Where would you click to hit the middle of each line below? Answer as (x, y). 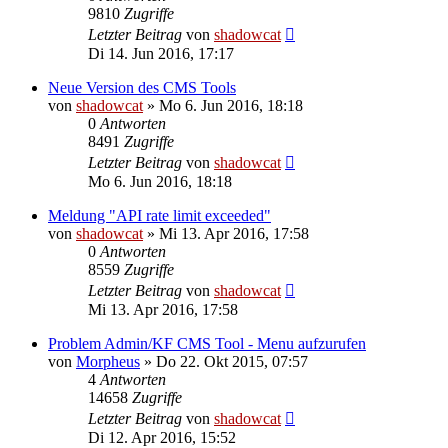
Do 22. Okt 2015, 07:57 (232, 361)
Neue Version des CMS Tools (142, 87)
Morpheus (108, 361)
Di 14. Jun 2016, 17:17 (161, 53)
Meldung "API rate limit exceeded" (159, 215)
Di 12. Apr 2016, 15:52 (162, 437)
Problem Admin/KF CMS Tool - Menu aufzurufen (207, 343)
